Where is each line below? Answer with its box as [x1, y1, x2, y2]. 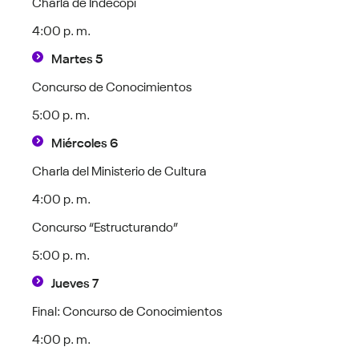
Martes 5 [51, 47, 103, 67]
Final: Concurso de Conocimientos [32, 300, 223, 320]
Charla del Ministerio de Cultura [32, 159, 208, 179]
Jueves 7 [51, 272, 100, 292]
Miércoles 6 [51, 131, 119, 151]
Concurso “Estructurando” [32, 216, 179, 236]
